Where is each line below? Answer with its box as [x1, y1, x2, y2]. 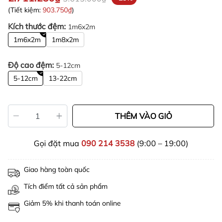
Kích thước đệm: [8, 21, 68, 31]
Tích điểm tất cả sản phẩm [24, 182, 108, 191]
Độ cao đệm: [8, 60, 56, 70]
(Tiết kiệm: [8, 5, 43, 14]
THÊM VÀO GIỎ [114, 111, 172, 121]
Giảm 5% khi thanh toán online [24, 199, 121, 208]
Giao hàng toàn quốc [24, 165, 90, 174]
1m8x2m [52, 35, 79, 44]
